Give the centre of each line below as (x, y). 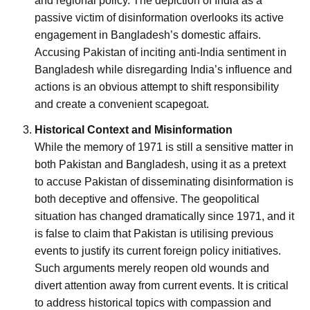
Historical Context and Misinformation (134, 129)
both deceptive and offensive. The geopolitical (147, 199)
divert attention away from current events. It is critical (162, 285)
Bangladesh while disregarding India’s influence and (163, 69)
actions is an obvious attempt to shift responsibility (157, 86)
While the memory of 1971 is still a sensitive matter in (164, 147)
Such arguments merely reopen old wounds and (152, 268)
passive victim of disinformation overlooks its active (159, 17)
